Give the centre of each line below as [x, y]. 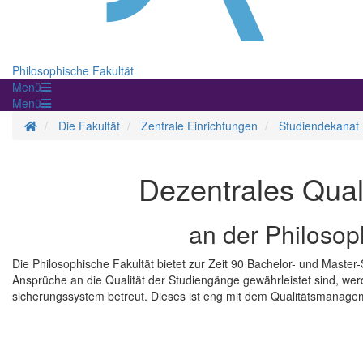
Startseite [61, 125]
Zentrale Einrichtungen [199, 126]
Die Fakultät [89, 126]
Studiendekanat [319, 126]
